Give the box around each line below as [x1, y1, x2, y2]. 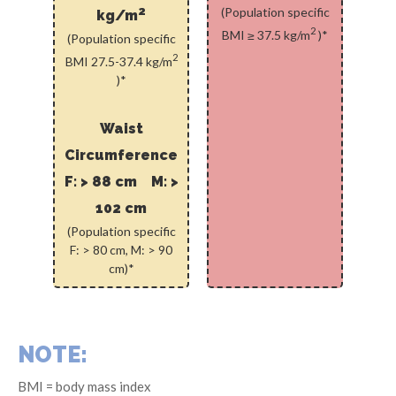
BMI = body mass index [18, 377, 151, 394]
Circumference [65, 146, 178, 164]
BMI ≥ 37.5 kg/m [222, 27, 310, 42]
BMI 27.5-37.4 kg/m [65, 53, 172, 69]
